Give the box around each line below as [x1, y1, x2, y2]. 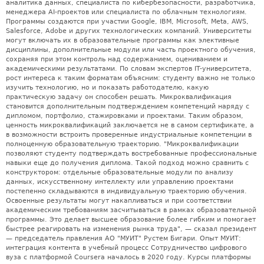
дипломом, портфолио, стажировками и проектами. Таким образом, [6, 111, 243, 120]
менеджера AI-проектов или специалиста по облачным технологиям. [6, 8, 247, 16]
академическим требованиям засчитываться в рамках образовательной [6, 206, 256, 214]
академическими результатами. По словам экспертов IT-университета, [6, 64, 252, 72]
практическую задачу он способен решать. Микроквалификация [6, 93, 232, 101]
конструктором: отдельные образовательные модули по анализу [6, 168, 233, 176]
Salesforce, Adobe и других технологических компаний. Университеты [6, 27, 252, 35]
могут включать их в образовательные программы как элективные [6, 36, 239, 44]
